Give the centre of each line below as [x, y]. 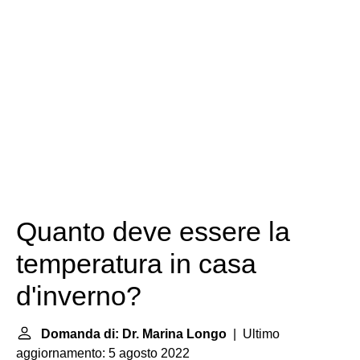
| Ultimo [253, 334]
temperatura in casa [136, 264]
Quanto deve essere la [153, 232]
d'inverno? [79, 296]
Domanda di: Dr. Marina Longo [134, 334]
